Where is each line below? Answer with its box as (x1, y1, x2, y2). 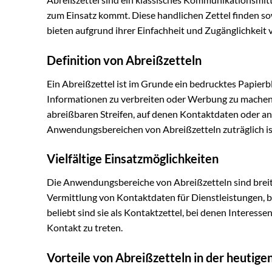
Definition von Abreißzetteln (47, 52, 202, 67)
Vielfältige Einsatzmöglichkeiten (47, 151, 219, 166)
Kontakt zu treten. (47, 222, 123, 234)
